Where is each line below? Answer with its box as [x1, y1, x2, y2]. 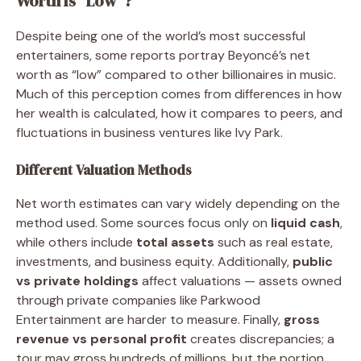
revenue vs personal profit [16, 330, 187, 347]
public [293, 252, 333, 270]
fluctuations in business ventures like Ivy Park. [16, 123, 283, 141]
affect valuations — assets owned [139, 272, 342, 289]
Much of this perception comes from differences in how [16, 85, 342, 102]
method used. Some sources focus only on [16, 214, 271, 231]
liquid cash [271, 214, 340, 231]
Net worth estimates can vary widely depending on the [16, 194, 340, 212]
